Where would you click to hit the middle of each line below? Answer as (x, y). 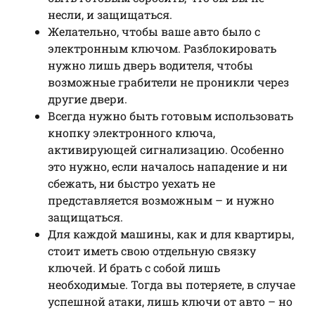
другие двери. (88, 98)
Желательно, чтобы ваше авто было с (154, 31)
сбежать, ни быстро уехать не (131, 183)
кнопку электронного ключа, (131, 132)
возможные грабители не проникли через (168, 82)
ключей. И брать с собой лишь (134, 267)
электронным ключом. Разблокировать (162, 48)
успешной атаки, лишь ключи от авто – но (170, 301)
